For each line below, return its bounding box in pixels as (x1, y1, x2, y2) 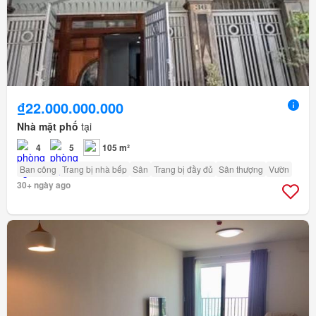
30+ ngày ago (17, 178, 71, 191)
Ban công (20, 162, 56, 175)
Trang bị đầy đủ (154, 162, 213, 175)
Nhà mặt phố (17, 119, 78, 133)
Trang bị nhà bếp (62, 162, 127, 175)
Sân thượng (219, 162, 263, 175)
